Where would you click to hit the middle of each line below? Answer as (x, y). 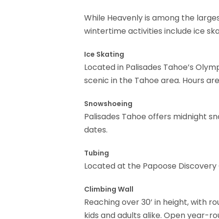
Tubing (97, 153)
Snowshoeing (108, 104)
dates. (96, 130)
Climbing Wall (109, 189)
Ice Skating (104, 55)
